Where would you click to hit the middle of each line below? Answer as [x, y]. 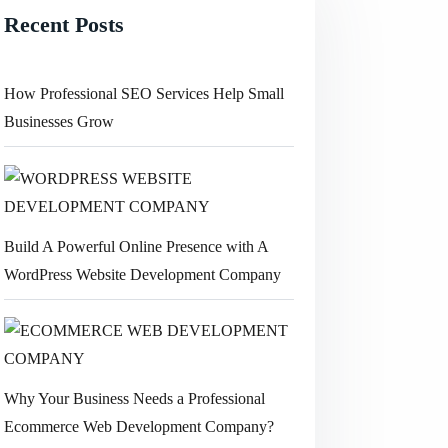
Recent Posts [63, 24]
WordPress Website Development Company [142, 274]
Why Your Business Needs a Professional [134, 399]
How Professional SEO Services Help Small [143, 93]
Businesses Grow [58, 121]
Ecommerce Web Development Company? [138, 427]
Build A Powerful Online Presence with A [135, 246]
